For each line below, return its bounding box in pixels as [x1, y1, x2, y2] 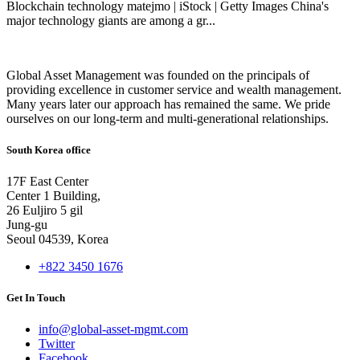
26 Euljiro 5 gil [6, 203, 83, 218]
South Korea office [6, 143, 91, 156]
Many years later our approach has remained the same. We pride [6, 96, 330, 111]
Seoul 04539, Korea [6, 232, 108, 247]
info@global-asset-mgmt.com [39, 322, 188, 337]
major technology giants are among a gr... [6, 13, 215, 27]
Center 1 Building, [6, 189, 100, 203]
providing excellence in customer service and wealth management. [6, 82, 342, 96]
